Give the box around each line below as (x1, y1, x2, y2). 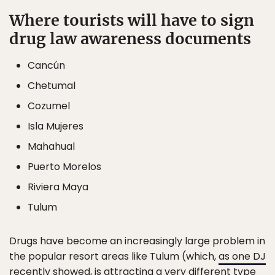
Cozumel (28, 99, 70, 113)
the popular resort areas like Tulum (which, (9, 249, 219, 263)
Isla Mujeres (28, 119, 83, 133)
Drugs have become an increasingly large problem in (9, 234, 265, 248)
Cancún (28, 58, 65, 72)
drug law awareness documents (9, 29, 251, 48)
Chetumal (28, 79, 76, 93)
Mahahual (28, 139, 75, 153)
